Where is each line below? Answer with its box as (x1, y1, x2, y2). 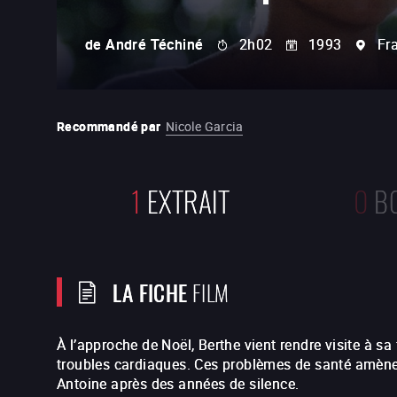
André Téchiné (105, 35, 204, 54)
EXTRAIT (147, 177, 230, 221)
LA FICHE (113, 274, 188, 308)
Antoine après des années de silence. (57, 374, 303, 393)
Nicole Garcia (165, 118, 244, 135)
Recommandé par (57, 118, 161, 135)
